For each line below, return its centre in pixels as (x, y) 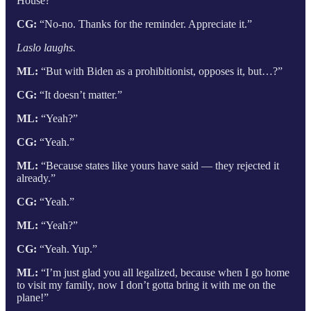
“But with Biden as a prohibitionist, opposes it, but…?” (160, 71)
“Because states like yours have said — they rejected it (159, 165)
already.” (36, 178)
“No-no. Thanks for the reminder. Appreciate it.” (144, 24)
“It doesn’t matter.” (79, 94)
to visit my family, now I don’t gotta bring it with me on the (146, 285)
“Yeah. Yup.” (67, 249)
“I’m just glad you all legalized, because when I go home (164, 272)
